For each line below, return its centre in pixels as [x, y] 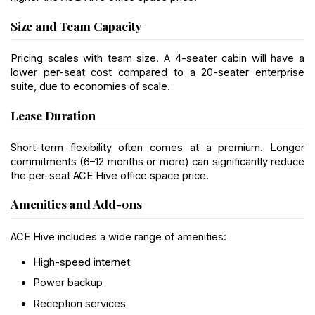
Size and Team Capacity [76, 25]
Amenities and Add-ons [76, 204]
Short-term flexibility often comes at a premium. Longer [157, 147]
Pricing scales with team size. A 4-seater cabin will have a [157, 58]
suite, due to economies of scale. [90, 86]
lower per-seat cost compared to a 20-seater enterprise [157, 72]
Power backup [68, 283]
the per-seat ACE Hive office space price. [110, 175]
